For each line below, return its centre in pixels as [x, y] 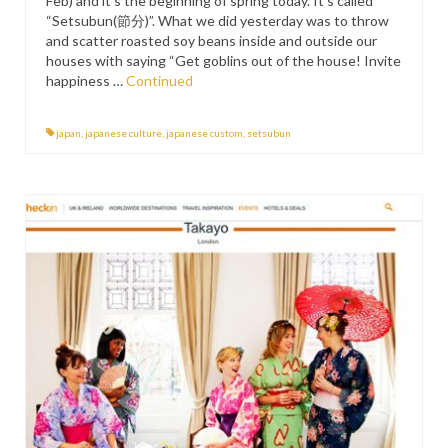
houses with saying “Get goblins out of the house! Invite [223, 60]
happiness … [86, 80]
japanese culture [123, 133]
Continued [159, 80]
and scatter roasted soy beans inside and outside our [211, 40]
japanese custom [204, 133]
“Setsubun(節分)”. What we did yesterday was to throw [217, 20]
